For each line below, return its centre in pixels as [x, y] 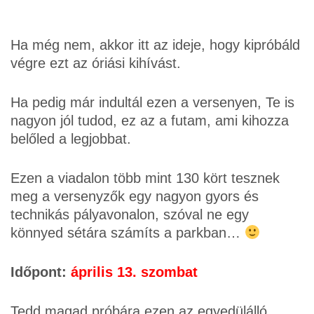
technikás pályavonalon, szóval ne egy [130, 214]
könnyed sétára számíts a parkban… [128, 233]
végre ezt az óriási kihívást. [96, 63]
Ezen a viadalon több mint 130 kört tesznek [145, 178]
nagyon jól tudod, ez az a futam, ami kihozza [150, 121]
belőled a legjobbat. [71, 139]
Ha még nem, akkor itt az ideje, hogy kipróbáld [155, 45]
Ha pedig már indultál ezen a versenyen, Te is [152, 102]
